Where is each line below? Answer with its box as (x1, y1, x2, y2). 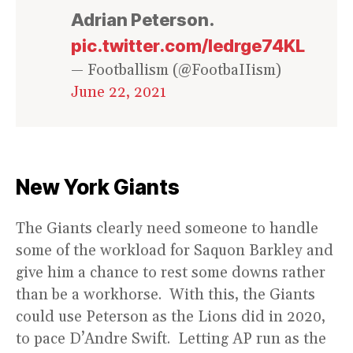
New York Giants (16, 174, 180, 199)
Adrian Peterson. (71, 9, 214, 30)
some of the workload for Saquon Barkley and (16, 240, 333, 260)
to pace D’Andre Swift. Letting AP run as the (16, 329, 326, 348)
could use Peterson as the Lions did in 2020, (16, 307, 325, 326)
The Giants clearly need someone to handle (16, 218, 318, 238)
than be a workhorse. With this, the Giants (16, 284, 315, 304)
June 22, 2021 (71, 82, 166, 102)
